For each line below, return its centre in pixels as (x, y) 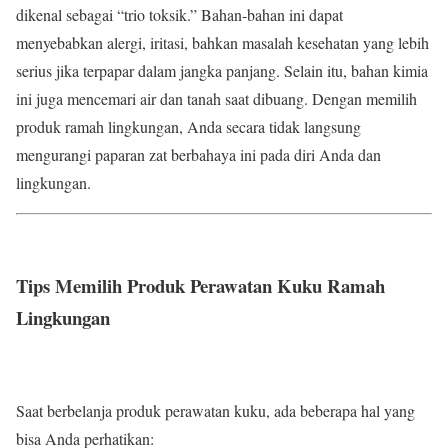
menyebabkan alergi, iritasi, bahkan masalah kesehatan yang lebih (222, 43)
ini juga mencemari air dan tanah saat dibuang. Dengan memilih (216, 99)
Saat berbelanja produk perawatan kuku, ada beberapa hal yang (215, 410)
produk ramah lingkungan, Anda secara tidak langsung (188, 127)
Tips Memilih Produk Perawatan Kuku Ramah (200, 285)
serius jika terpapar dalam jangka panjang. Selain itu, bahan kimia (222, 71)
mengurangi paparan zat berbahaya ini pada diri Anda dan (198, 155)
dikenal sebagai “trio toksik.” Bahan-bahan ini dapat (179, 15)
